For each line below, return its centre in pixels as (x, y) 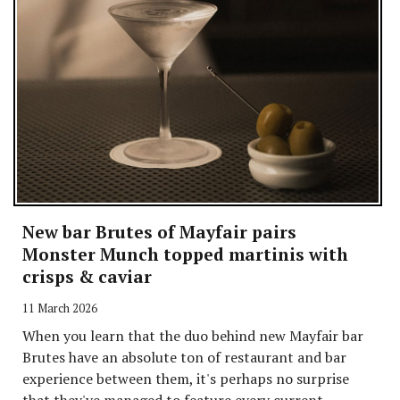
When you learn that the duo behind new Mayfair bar (193, 335)
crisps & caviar (87, 276)
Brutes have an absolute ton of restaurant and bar (184, 357)
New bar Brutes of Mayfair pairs (159, 231)
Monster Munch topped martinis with (185, 254)
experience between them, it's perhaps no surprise (186, 378)
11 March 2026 (60, 308)
